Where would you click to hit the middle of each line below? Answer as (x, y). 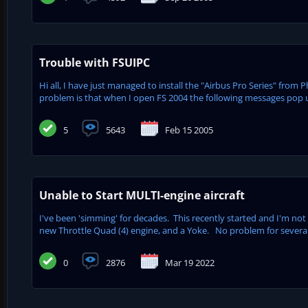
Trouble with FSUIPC (95, 62)
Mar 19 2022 (190, 262)
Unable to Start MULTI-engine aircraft (142, 195)
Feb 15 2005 (189, 130)
